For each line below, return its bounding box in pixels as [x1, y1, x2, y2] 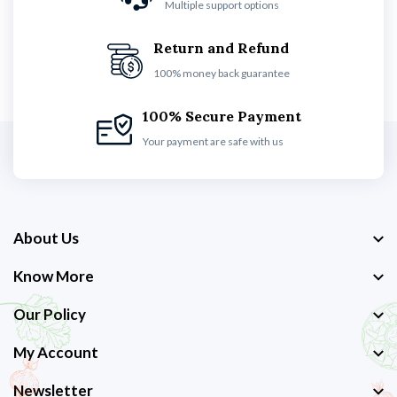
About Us [13, 229, 79, 247]
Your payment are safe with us [142, 135, 284, 148]
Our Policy [13, 305, 86, 323]
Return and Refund [153, 39, 289, 57]
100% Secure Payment [142, 107, 301, 125]
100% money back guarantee [153, 66, 290, 80]
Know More [13, 267, 94, 285]
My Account [13, 343, 98, 362]
